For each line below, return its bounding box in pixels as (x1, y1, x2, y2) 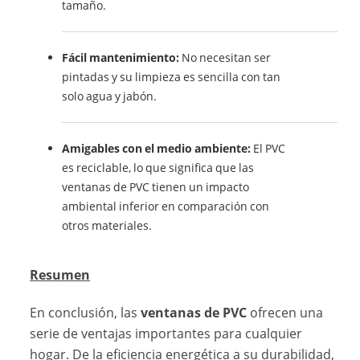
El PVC (251, 141, 286, 157)
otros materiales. (62, 218, 153, 234)
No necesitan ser (179, 50, 272, 66)
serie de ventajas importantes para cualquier (30, 325, 303, 343)
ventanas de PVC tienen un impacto (62, 179, 250, 195)
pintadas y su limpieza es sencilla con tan (62, 69, 281, 85)
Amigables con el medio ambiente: (62, 141, 252, 157)
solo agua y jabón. (62, 88, 157, 104)
